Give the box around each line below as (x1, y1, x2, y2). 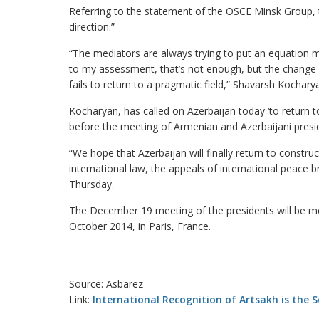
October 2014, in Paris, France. (69, 219, 211, 233)
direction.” (69, 20, 115, 33)
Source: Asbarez (69, 277, 143, 291)
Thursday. (69, 177, 114, 191)
